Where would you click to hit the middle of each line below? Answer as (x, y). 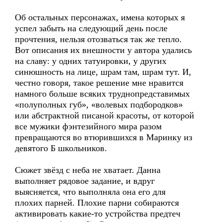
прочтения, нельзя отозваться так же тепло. (98, 39)
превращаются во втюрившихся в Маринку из (104, 137)
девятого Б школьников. (61, 148)
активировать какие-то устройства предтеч (98, 214)
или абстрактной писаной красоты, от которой (105, 115)
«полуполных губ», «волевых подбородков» (99, 105)
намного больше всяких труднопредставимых (102, 94)
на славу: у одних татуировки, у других (91, 61)
